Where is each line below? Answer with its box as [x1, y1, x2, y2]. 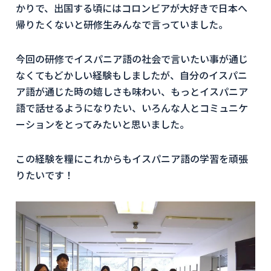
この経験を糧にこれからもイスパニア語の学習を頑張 [16, 151, 248, 166]
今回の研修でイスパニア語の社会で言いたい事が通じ [16, 51, 248, 66]
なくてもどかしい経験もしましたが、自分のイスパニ [16, 68, 247, 82]
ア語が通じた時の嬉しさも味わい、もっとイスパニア [16, 84, 248, 99]
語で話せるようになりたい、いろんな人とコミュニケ [16, 100, 248, 115]
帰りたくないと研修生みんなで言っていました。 [16, 17, 228, 31]
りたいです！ [16, 168, 74, 182]
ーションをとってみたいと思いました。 [16, 117, 189, 131]
